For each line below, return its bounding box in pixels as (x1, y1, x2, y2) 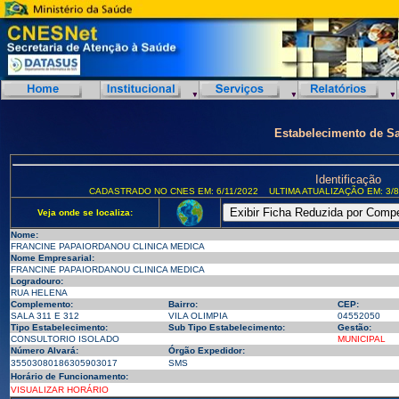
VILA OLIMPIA (167, 311, 228, 321)
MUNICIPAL (337, 334, 386, 344)
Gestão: (337, 322, 371, 332)
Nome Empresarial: (10, 253, 94, 263)
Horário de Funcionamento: (10, 371, 128, 381)
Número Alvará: (10, 346, 78, 355)
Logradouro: (10, 276, 63, 286)
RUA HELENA (10, 288, 68, 297)
